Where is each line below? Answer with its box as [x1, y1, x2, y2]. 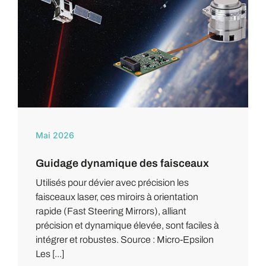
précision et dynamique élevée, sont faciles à [35, 220, 219, 230]
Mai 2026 [35, 129, 74, 140]
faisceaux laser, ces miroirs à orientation [35, 191, 198, 202]
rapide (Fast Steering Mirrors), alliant [35, 205, 186, 216]
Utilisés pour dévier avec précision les [35, 177, 189, 188]
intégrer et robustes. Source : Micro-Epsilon [35, 234, 214, 245]
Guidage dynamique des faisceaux [35, 157, 209, 169]
